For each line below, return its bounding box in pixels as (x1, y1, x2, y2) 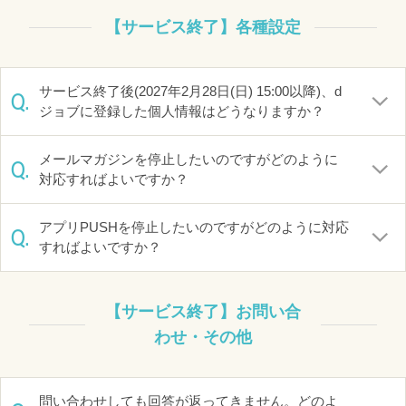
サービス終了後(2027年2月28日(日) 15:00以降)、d (39, 83, 342, 99)
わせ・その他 (154, 328, 252, 346)
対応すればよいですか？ (39, 171, 188, 187)
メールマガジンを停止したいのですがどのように (39, 151, 338, 167)
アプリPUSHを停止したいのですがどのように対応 (39, 219, 349, 235)
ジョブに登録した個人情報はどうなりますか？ (39, 103, 324, 119)
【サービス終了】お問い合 (105, 303, 301, 321)
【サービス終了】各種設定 (105, 18, 301, 36)
